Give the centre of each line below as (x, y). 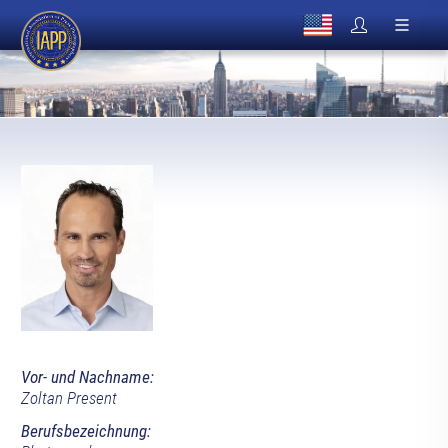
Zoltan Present (68, 398)
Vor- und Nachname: (87, 377)
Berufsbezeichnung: (85, 431)
